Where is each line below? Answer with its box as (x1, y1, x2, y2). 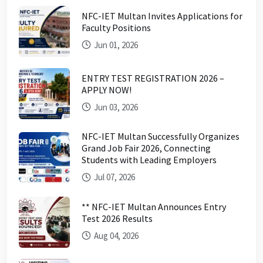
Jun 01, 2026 (92, 39, 138, 50)
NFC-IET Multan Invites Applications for (82, 9, 242, 22)
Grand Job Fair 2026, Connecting (82, 142, 211, 154)
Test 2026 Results (82, 212, 153, 224)
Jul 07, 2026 (92, 171, 135, 183)
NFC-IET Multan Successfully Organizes (82, 130, 240, 143)
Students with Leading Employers (82, 154, 217, 166)
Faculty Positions (82, 21, 151, 33)
